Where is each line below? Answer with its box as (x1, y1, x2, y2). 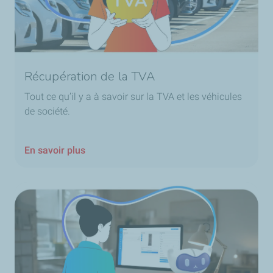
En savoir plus (24, 144, 85, 156)
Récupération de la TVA (24, 68, 155, 85)
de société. (24, 105, 73, 117)
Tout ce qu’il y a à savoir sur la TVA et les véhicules (24, 90, 242, 102)
